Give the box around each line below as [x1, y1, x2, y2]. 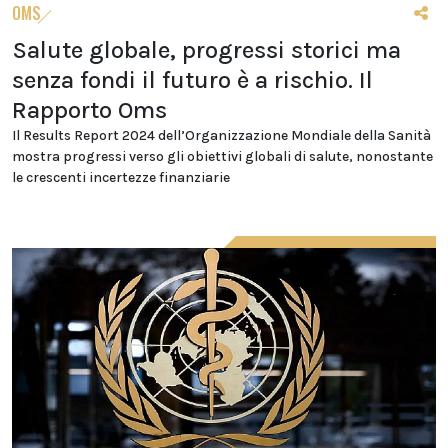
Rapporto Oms [12, 95, 167, 124]
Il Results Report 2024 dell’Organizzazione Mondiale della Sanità [12, 126, 431, 144]
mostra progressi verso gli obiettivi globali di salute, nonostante [12, 147, 433, 165]
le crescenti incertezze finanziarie [12, 168, 230, 186]
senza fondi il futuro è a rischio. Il [12, 65, 373, 94]
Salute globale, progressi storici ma [12, 35, 401, 64]
